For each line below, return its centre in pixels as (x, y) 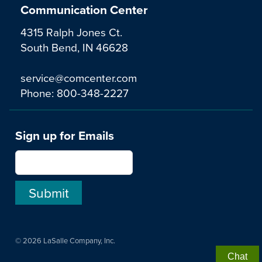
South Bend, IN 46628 (74, 47)
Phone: (39, 92)
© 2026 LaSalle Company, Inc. (65, 241)
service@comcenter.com (79, 77)
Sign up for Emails (65, 136)
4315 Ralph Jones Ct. (71, 32)
